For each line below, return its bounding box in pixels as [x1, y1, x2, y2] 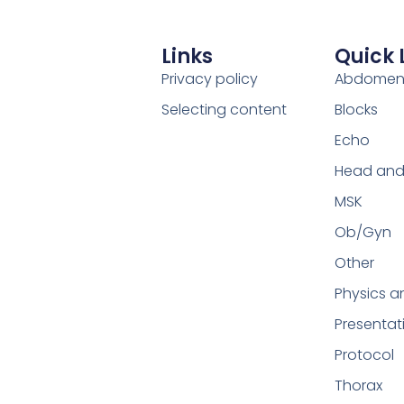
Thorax [334, 375, 382, 397]
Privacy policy [161, 69, 258, 90]
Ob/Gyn [334, 222, 391, 243]
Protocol [334, 344, 394, 366]
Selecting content [161, 99, 287, 121]
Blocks [334, 99, 378, 121]
